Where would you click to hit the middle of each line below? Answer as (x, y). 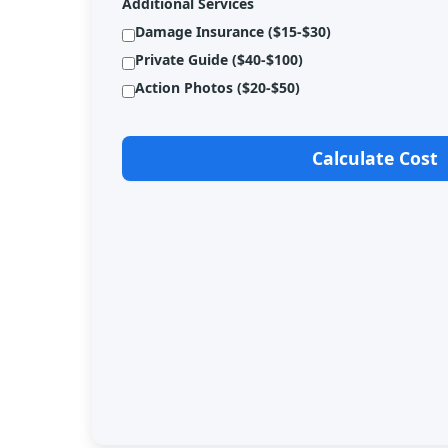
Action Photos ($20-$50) (217, 87)
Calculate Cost (374, 157)
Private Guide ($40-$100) (219, 59)
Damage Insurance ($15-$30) (233, 31)
